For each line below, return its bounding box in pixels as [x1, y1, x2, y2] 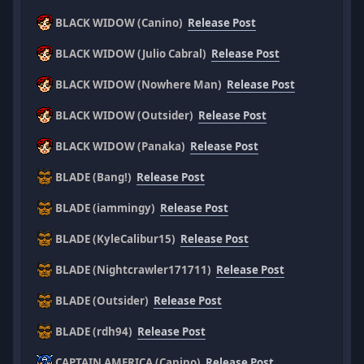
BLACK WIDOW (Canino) [53, 15, 188, 30]
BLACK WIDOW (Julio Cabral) [53, 45, 212, 61]
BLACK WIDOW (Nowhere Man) [53, 76, 227, 92]
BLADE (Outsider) [53, 292, 154, 308]
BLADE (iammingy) [53, 200, 161, 215]
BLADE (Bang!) [53, 169, 137, 184]
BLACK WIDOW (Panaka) [53, 138, 191, 154]
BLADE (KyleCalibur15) [53, 231, 181, 246]
